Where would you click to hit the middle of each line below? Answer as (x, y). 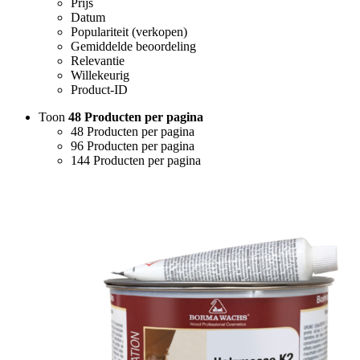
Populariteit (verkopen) (129, 31)
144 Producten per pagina (136, 160)
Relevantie (98, 60)
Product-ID (99, 89)
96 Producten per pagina (133, 145)
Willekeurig (100, 75)
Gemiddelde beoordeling (133, 46)
